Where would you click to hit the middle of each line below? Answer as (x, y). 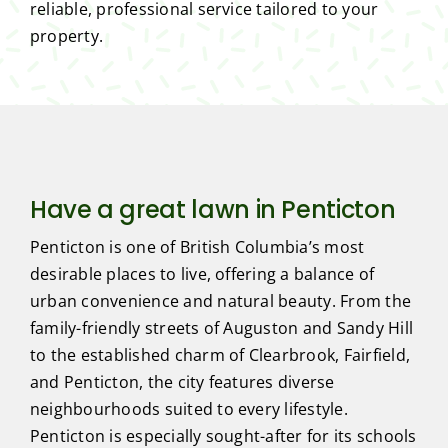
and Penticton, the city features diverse (182, 382)
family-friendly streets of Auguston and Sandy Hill (221, 328)
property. (66, 36)
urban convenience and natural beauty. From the (220, 301)
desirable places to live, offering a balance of (202, 274)
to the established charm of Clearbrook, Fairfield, (219, 355)
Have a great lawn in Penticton (212, 210)
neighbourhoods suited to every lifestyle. (188, 409)
